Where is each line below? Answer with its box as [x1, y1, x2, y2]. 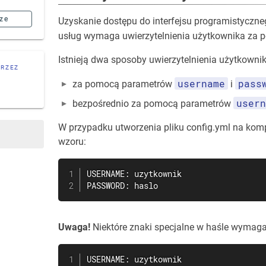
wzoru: [58, 136, 86, 147]
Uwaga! [58, 221, 90, 233]
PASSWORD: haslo [87, 180, 158, 191]
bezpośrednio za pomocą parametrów [72, 98, 233, 109]
